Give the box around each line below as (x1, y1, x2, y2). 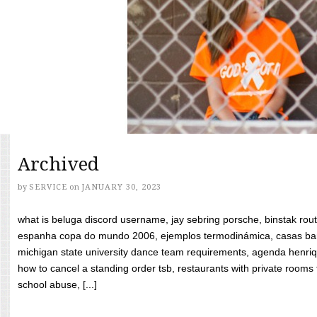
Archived (18, 154, 99, 175)
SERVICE (29, 183, 67, 192)
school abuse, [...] (18, 279, 97, 290)
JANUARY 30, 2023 (81, 183, 161, 192)
